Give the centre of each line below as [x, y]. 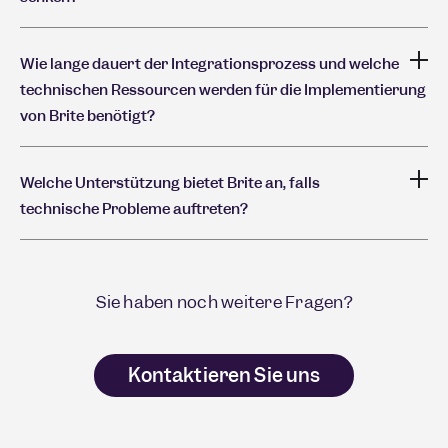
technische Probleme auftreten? [134, 208]
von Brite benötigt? [87, 115]
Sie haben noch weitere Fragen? [224, 301]
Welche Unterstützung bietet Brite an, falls [170, 182]
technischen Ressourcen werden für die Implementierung [223, 89]
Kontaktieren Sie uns [224, 375]
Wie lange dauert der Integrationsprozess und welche [209, 63]
